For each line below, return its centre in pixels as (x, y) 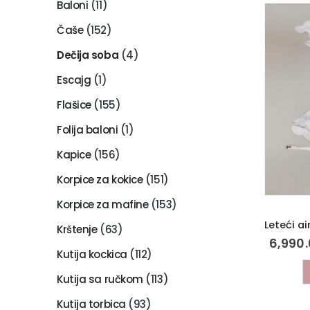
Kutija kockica (92, 254)
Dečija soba (88, 55)
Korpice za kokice (100, 179)
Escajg (74, 80)
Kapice (74, 154)
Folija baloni (88, 129)
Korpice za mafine (103, 204)
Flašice (74, 104)
